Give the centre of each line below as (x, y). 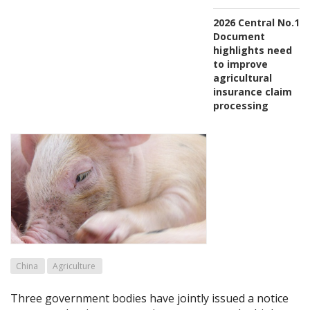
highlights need (252, 50)
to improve (240, 64)
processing (240, 105)
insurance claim (252, 91)
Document (239, 36)
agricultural (242, 77)
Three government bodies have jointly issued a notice (149, 299)
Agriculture (74, 266)
